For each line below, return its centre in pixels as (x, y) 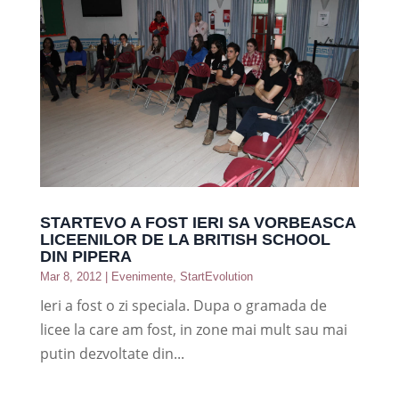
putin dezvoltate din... (112, 353)
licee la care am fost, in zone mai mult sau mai (193, 329)
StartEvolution (216, 276)
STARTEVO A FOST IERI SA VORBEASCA (197, 222)
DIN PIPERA (85, 256)
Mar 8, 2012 (70, 276)
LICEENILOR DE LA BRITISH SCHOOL (185, 239)
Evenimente (142, 276)
